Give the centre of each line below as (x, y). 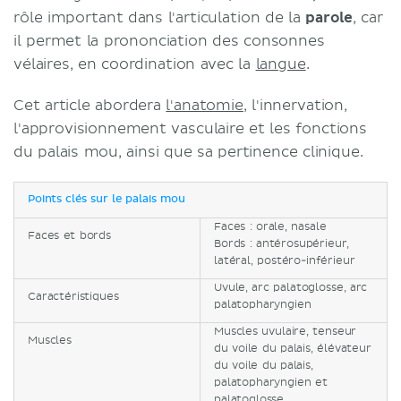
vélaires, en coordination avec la (135, 64)
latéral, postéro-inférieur (285, 261)
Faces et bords (69, 236)
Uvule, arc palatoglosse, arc (291, 288)
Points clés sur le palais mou (107, 200)
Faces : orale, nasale (270, 227)
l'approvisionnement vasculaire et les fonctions (190, 129)
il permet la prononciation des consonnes (169, 41)
